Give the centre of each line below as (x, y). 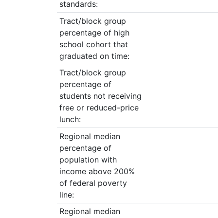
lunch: (70, 119)
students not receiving (100, 96)
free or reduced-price (99, 108)
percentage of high (94, 32)
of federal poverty (93, 183)
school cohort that (93, 44)
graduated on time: (94, 56)
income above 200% (97, 171)
